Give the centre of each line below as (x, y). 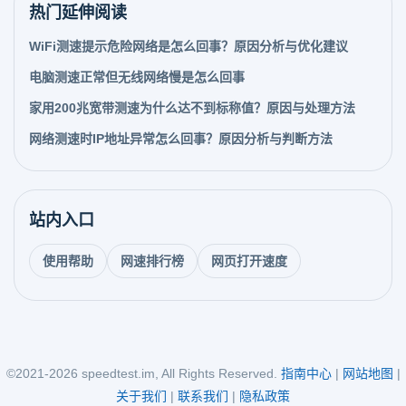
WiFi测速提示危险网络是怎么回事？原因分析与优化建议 (188, 46)
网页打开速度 (249, 261)
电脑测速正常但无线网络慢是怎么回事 (137, 77)
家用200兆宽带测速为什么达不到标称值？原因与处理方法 (192, 108)
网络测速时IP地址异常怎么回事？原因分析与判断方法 (181, 139)
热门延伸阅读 (78, 13)
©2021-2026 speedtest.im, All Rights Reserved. (141, 373)
